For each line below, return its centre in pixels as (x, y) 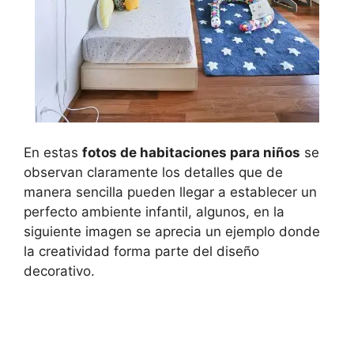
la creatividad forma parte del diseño (141, 251)
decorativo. (59, 271)
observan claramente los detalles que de (153, 172)
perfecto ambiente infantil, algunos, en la (154, 211)
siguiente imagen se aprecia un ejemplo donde (172, 231)
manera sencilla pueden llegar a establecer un (170, 192)
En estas (53, 152)
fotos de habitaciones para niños (191, 152)
